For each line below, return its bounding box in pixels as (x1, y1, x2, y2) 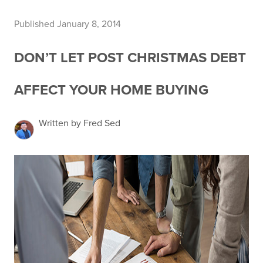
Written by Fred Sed (39, 117, 120, 129)
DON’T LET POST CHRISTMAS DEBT (14, 49, 246, 66)
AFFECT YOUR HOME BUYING (14, 82, 208, 99)
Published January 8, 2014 (14, 18, 121, 30)
